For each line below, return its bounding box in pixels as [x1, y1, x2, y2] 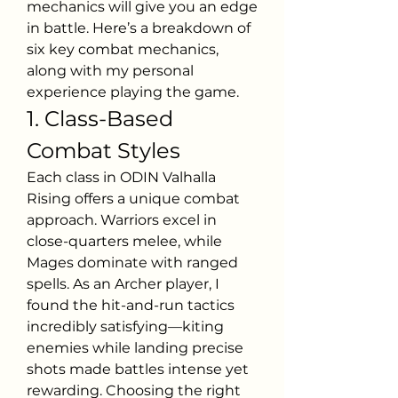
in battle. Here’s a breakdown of [27, 20, 251, 36]
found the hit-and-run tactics [27, 297, 235, 314]
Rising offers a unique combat [27, 190, 240, 207]
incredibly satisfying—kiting [27, 318, 224, 335]
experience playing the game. [27, 84, 239, 100]
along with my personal [27, 62, 194, 79]
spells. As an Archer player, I [27, 275, 219, 292]
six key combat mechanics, [27, 41, 219, 58]
